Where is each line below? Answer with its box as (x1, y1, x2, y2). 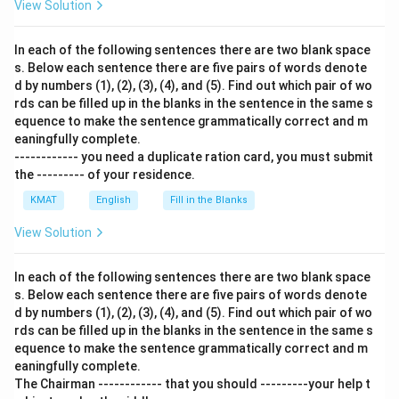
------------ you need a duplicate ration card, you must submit (14, 150, 373, 164)
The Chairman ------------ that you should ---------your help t (14, 377, 370, 391)
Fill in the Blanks (170, 194, 248, 206)
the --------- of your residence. (14, 167, 195, 182)
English (96, 194, 131, 206)
